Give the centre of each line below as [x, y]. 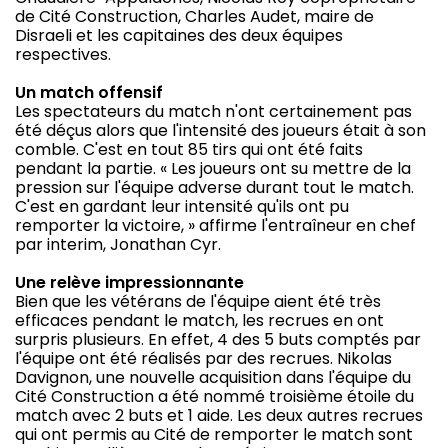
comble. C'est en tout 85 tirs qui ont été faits [189, 149]
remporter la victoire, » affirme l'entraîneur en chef [215, 225]
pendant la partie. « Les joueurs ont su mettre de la [213, 168]
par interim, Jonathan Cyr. [118, 244]
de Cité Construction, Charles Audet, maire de [194, 16]
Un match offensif [89, 92]
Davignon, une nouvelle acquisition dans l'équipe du [213, 377]
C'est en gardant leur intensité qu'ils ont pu [182, 206]
